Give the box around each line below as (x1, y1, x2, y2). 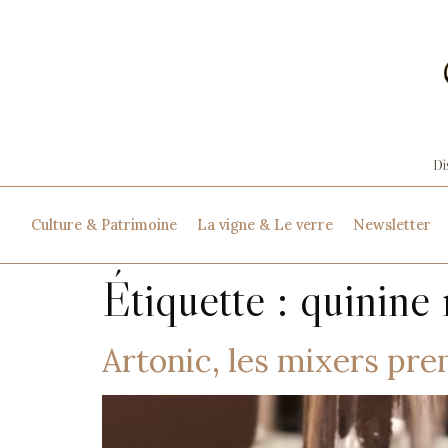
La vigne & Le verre (196, 215, 333, 234)
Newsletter (352, 215, 431, 234)
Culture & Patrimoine (30, 215, 177, 234)
